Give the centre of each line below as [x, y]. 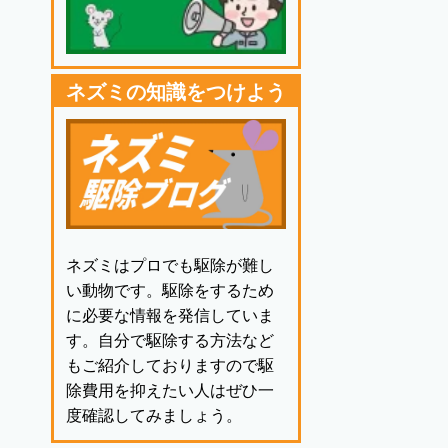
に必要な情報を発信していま [170, 316]
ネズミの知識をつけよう [176, 92]
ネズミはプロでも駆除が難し [170, 266]
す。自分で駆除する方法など [170, 341]
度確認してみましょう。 [154, 416]
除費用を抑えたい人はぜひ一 [170, 391]
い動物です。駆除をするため [170, 291]
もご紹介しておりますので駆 [170, 366]
